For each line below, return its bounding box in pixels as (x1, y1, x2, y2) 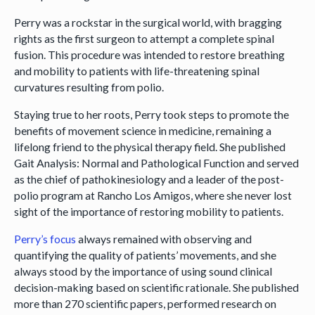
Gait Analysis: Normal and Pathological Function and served (13, 155, 299, 169)
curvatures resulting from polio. (13, 80, 166, 94)
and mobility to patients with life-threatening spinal (13, 64, 259, 78)
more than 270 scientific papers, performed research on (13, 296, 276, 310)
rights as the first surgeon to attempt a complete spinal (13, 32, 274, 46)
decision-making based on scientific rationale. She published (13, 280, 299, 294)
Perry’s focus (13, 231, 76, 245)
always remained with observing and (75, 231, 252, 245)
